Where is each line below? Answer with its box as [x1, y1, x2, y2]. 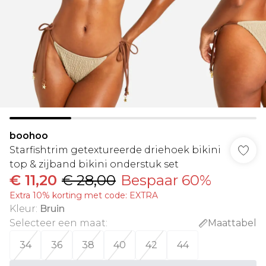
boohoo [9, 130, 48, 141]
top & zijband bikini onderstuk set [9, 159, 179, 170]
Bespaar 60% [121, 172, 211, 189]
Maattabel [208, 217, 256, 229]
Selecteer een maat [9, 217, 106, 229]
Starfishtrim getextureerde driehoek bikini [9, 144, 221, 156]
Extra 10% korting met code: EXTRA [9, 190, 158, 201]
